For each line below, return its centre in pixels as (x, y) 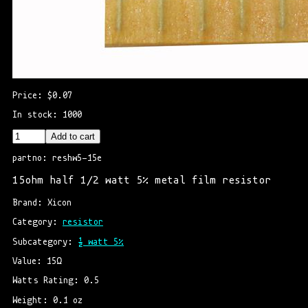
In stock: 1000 (47, 115)
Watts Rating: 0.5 (56, 280)
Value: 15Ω (37, 261)
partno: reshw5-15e (57, 158)
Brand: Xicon (42, 203)
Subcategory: (45, 241)
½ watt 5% (101, 241)
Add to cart (73, 136)
